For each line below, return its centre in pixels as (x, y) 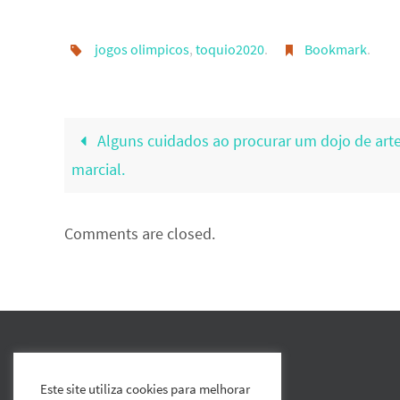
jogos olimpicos (142, 49)
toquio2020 (229, 49)
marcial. (99, 169)
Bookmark (336, 49)
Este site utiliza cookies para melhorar (145, 389)
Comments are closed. (140, 233)
